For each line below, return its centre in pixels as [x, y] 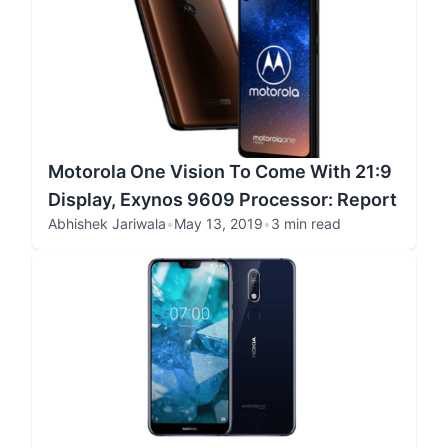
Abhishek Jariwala [107, 223]
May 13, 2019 [218, 223]
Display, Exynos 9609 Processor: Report [222, 199]
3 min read [306, 223]
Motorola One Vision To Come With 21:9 [220, 171]
